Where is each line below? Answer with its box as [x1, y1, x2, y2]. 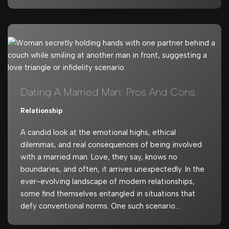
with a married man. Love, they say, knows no [20, 152, 177, 162]
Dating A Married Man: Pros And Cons [20, 86, 195, 98]
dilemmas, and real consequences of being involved [20, 140, 202, 149]
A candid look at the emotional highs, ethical [20, 128, 176, 137]
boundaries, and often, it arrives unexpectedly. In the [20, 165, 204, 174]
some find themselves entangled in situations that [20, 189, 195, 198]
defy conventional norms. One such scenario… [20, 201, 182, 211]
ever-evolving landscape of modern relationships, [20, 177, 195, 186]
